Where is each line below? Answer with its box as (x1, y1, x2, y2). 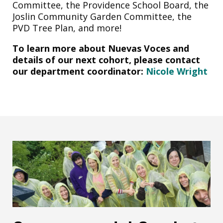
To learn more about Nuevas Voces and (12, 42, 189, 54)
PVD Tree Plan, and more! (12, 21, 124, 34)
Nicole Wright (146, 65, 208, 77)
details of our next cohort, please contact (12, 53, 200, 66)
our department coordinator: (12, 65, 146, 77)
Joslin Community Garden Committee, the (12, 10, 192, 22)
